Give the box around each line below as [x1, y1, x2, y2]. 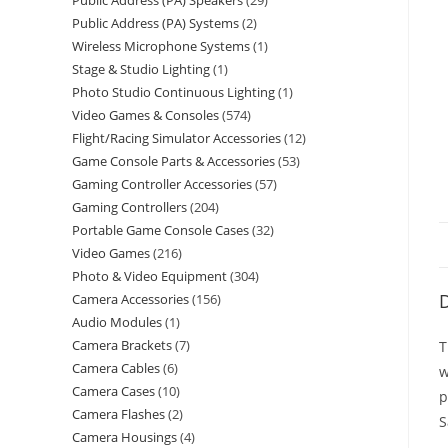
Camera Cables [72, 359, 160, 377]
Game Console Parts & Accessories [72, 152, 275, 170]
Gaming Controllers [72, 198, 187, 216]
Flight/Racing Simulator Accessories [72, 129, 281, 147]
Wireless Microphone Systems [72, 37, 250, 55]
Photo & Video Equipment [72, 267, 227, 285]
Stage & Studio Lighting [72, 60, 210, 78]
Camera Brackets [72, 336, 172, 354]
